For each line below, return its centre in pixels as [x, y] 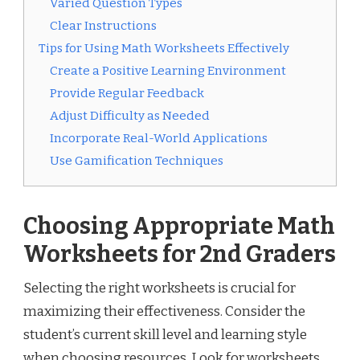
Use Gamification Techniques [137, 160]
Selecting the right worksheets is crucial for [160, 288]
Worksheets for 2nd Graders [180, 254]
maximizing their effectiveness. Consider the [164, 311]
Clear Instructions [103, 25]
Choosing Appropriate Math [179, 226]
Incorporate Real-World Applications [159, 138]
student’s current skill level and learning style [165, 334]
